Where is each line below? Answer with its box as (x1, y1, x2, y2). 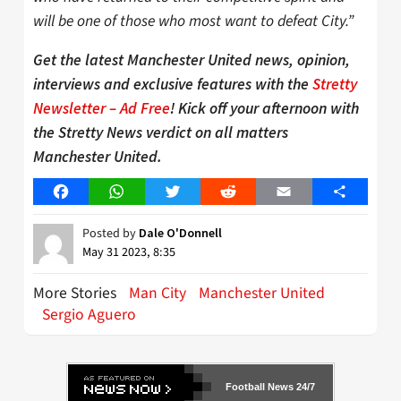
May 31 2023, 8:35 (82, 243, 175, 262)
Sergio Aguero (42, 303, 136, 327)
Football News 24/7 (226, 381, 315, 393)
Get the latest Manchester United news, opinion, (33, 50, 350, 71)
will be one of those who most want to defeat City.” (33, 9, 354, 32)
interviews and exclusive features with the (33, 74, 312, 95)
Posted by (82, 225, 139, 243)
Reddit (227, 182, 268, 202)
